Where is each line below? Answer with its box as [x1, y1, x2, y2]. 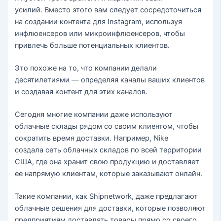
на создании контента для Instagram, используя [15, 17, 183, 27]
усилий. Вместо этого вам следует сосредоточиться [15, 5, 202, 15]
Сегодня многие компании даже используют [15, 110, 173, 119]
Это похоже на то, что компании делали [15, 64, 157, 73]
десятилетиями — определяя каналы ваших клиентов [15, 75, 205, 85]
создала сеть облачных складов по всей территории [15, 145, 202, 154]
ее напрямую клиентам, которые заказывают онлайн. [15, 169, 203, 178]
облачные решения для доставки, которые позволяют [15, 203, 206, 213]
